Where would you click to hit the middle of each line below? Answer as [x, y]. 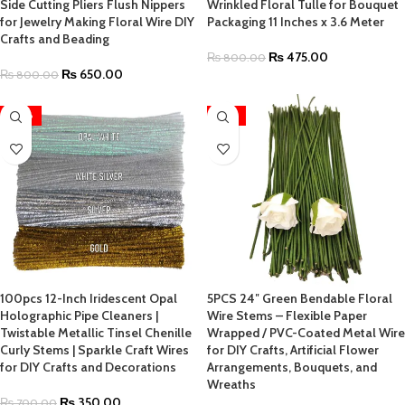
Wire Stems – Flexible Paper [287, 316]
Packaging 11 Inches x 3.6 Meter [296, 22]
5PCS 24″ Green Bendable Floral [300, 298]
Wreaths [231, 384]
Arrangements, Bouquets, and [292, 367]
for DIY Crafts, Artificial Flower [293, 350]
